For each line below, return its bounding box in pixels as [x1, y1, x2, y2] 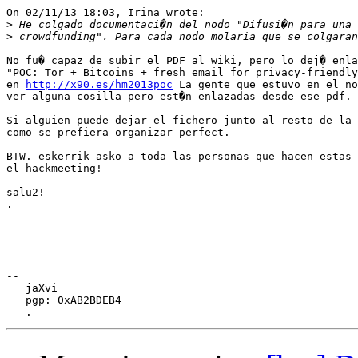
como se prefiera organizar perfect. [6, 126, 230, 139]
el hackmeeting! [6, 162, 102, 175]
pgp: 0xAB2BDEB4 [6, 294, 121, 307]
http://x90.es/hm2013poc [26, 78, 173, 91]
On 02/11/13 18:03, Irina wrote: [6, 6, 205, 19]
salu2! [6, 186, 45, 199]
